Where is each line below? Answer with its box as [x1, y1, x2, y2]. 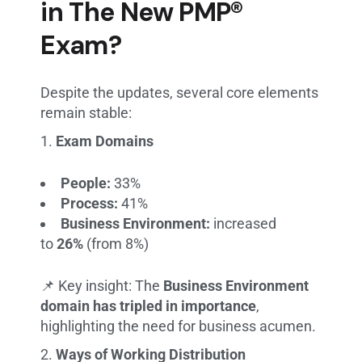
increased [210, 214, 277, 232]
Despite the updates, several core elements [40, 83, 319, 101]
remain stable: [40, 103, 133, 121]
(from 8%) [83, 234, 149, 252]
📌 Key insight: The [40, 276, 164, 294]
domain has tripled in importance [40, 297, 257, 314]
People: [61, 174, 112, 192]
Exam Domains [56, 132, 154, 149]
